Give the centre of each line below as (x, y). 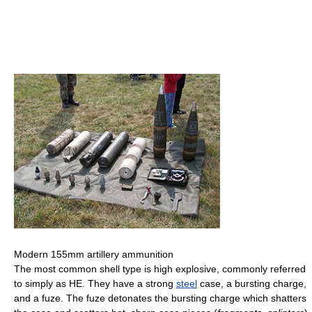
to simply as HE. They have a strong (95, 284)
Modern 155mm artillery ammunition (94, 255)
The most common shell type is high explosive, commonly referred (160, 269)
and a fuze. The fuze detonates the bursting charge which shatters (160, 298)
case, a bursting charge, (252, 284)
